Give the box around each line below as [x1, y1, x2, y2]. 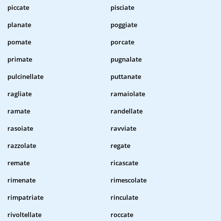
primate [7, 55, 32, 64]
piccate [7, 3, 29, 12]
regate [110, 141, 130, 150]
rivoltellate [7, 210, 41, 220]
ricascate [110, 158, 138, 168]
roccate [110, 210, 133, 220]
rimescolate [110, 176, 147, 185]
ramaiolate [110, 89, 145, 99]
